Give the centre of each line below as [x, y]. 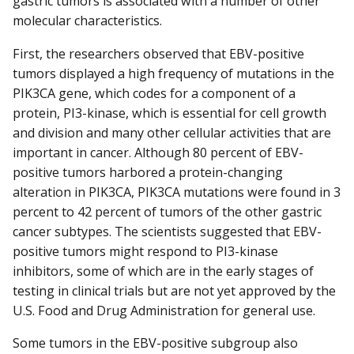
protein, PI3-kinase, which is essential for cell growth [169, 113]
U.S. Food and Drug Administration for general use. [164, 310]
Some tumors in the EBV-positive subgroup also [155, 343]
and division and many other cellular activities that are [172, 132]
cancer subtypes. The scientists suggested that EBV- [167, 231]
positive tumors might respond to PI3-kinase [145, 251]
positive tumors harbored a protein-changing [148, 172]
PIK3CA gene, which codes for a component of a [154, 93]
